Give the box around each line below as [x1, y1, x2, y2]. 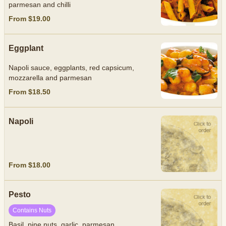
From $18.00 [9, 160, 50, 169]
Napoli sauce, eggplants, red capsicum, [9, 64, 134, 72]
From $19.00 [9, 15, 50, 23]
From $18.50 [9, 88, 50, 96]
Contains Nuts [13, 206, 51, 214]
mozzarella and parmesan [9, 74, 92, 82]
